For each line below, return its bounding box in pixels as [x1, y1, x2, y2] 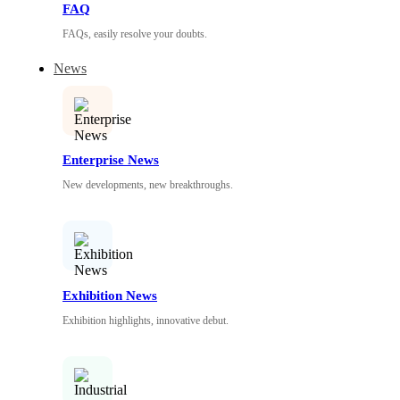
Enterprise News [62, 153, 159, 168]
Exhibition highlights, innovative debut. [62, 314, 229, 328]
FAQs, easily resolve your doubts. [62, 27, 207, 40]
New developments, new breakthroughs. [62, 179, 233, 192]
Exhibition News [62, 288, 157, 304]
